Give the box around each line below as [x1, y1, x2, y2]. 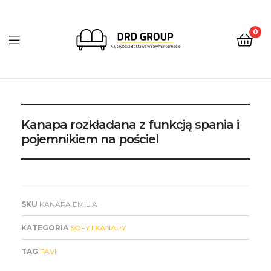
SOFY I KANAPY [70, 223, 126, 232]
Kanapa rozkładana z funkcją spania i [21, 117, 239, 132]
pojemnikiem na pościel [21, 131, 158, 146]
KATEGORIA [21, 223, 68, 232]
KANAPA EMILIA [39, 199, 97, 209]
